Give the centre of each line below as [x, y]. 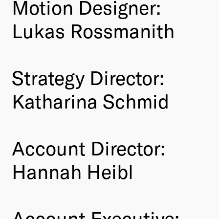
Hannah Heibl [73, 171]
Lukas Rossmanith [93, 30]
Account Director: [88, 147]
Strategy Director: [88, 77]
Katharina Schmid [90, 100]
